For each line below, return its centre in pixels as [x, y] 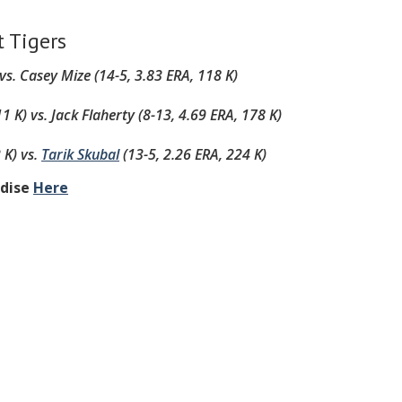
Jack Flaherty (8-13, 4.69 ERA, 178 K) [166, 115]
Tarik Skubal [80, 154]
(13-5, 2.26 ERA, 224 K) [193, 154]
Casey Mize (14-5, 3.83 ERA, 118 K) [129, 75]
